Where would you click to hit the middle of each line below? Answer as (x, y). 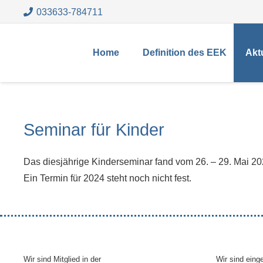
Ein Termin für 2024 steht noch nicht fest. (107, 178)
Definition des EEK (184, 53)
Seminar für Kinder (94, 130)
